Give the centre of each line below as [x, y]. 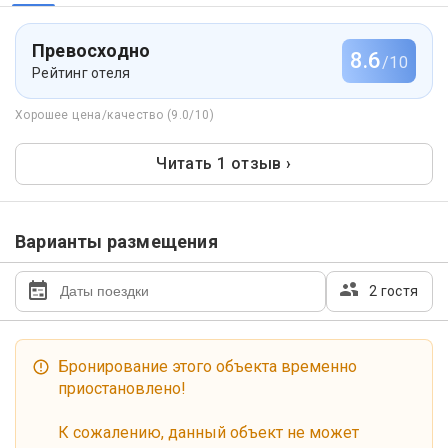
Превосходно [91, 50]
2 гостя [393, 291]
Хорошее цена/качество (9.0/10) [114, 115]
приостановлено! [122, 388]
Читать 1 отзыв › [224, 163]
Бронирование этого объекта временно [207, 366]
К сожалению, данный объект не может [208, 432]
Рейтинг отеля [81, 73]
